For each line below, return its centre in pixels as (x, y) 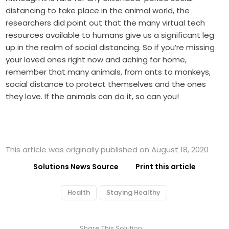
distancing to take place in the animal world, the (98, 11)
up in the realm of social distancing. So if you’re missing (110, 48)
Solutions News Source (76, 167)
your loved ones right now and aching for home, (96, 60)
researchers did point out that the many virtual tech (106, 23)
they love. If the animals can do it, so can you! (93, 97)
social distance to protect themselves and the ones (106, 84)
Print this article (166, 167)
